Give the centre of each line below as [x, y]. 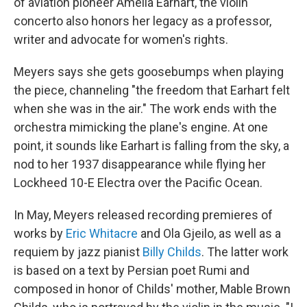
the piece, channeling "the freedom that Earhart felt [152, 90]
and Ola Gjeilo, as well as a [209, 233]
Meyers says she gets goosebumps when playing [149, 72]
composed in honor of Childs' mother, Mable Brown [152, 289]
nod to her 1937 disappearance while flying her [140, 164]
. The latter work [245, 252]
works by [40, 233]
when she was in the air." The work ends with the [145, 109]
